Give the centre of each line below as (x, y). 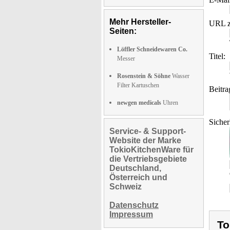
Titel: (217, 56)
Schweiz (126, 187)
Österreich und (138, 177)
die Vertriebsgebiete (148, 159)
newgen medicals (139, 103)
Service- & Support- (148, 131)
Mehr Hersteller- (140, 22)
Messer (126, 59)
